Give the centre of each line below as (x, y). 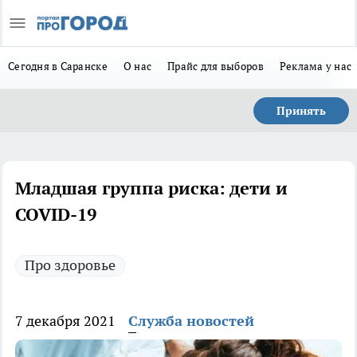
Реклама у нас (316, 66)
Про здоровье (70, 265)
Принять (301, 111)
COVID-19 (56, 214)
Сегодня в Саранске (58, 66)
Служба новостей (191, 321)
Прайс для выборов (216, 66)
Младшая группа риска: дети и (151, 188)
